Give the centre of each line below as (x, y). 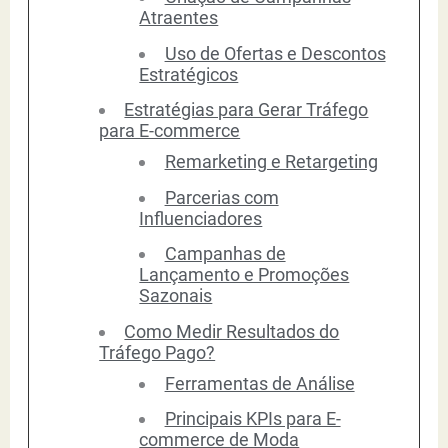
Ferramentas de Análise (259, 383)
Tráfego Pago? (157, 352)
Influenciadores (201, 218)
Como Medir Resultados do (232, 331)
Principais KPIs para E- (252, 419)
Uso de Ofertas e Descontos (275, 53)
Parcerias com (221, 197)
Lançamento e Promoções (244, 275)
